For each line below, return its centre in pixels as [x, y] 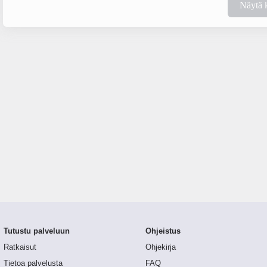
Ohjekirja [160, 248]
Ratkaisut [20, 248]
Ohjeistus [163, 232]
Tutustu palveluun [37, 232]
